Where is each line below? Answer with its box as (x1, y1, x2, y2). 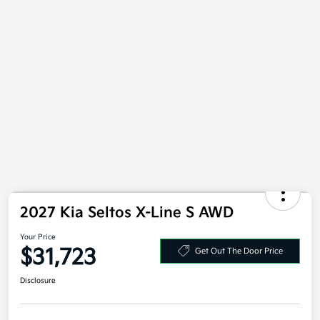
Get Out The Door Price (194, 263, 283, 273)
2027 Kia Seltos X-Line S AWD (20, 221, 234, 239)
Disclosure (20, 294, 56, 303)
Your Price (20, 250, 56, 259)
